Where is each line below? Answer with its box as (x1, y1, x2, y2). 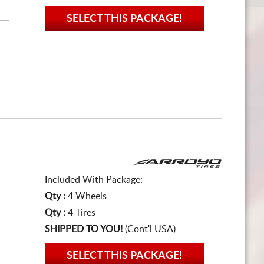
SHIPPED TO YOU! (45, 225, 123, 234)
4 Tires (68, 208, 95, 217)
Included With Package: (45, 175, 143, 184)
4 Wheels (68, 192, 107, 201)
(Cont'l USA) (123, 225, 176, 234)
